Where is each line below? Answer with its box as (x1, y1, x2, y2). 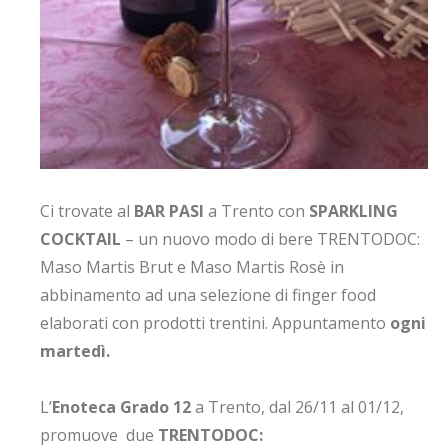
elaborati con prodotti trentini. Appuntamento (40, 312, 390, 335)
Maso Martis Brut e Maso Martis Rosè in (40, 256, 344, 279)
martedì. (40, 340, 110, 363)
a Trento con (208, 200, 309, 223)
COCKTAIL (40, 228, 125, 251)
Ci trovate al (40, 200, 134, 223)
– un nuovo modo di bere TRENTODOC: (125, 228, 420, 251)
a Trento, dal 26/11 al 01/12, (195, 396, 404, 419)
